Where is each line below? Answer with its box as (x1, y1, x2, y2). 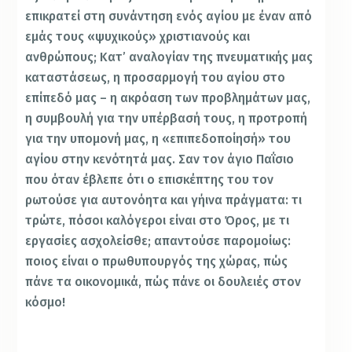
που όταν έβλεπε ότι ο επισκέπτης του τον (25, 171, 274, 187)
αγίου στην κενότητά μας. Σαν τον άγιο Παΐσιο (25, 151, 295, 167)
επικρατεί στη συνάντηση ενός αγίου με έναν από (25, 8, 313, 24)
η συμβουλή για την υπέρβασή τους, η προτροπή (25, 110, 308, 126)
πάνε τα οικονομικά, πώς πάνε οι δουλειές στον (25, 273, 302, 289)
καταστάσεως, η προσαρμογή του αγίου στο (25, 69, 286, 85)
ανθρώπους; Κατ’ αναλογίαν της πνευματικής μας (25, 49, 313, 64)
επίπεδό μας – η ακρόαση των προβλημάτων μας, (25, 90, 311, 105)
